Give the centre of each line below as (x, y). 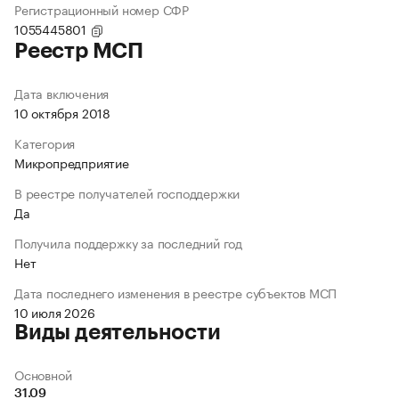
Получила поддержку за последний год (128, 243)
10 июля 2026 (55, 312)
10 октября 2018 (62, 113)
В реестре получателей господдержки (127, 193)
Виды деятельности (118, 333)
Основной (43, 375)
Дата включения (62, 93)
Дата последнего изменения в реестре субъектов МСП (176, 293)
